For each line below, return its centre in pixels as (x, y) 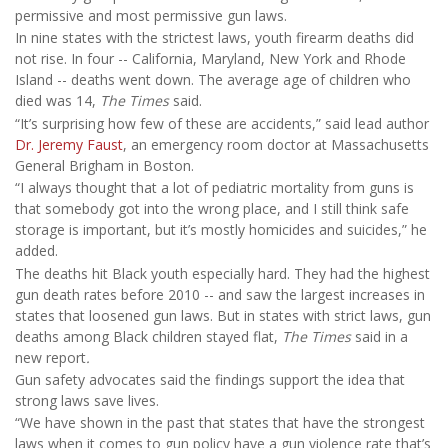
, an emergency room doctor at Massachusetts (276, 144)
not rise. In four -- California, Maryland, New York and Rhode (210, 59)
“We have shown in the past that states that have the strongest (220, 423)
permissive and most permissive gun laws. (151, 15)
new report (50, 357)
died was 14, (57, 101)
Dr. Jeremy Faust (69, 144)
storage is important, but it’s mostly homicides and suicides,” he (221, 230)
